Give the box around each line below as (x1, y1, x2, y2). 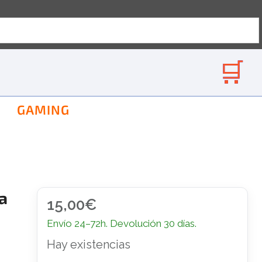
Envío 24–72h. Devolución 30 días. (46, 218, 196, 229)
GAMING (17, 102, 70, 117)
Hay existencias (46, 237, 130, 251)
